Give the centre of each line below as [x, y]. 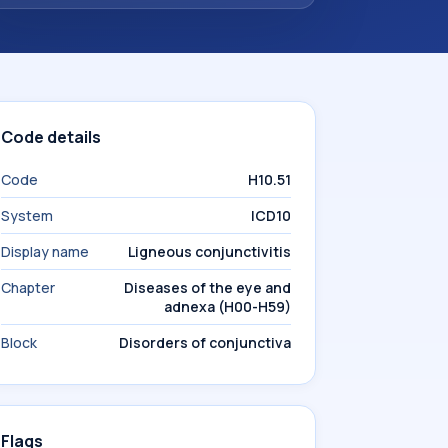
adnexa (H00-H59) [227, 306]
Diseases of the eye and [207, 287]
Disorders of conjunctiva [205, 342]
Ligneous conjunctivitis [209, 251]
